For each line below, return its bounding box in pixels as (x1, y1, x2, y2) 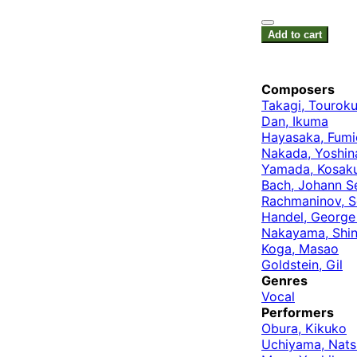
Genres (261, 273, 308, 289)
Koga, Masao (261, 241, 339, 257)
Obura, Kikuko (261, 320, 347, 337)
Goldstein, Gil (261, 257, 343, 273)
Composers (261, 81, 335, 98)
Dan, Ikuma (261, 113, 328, 130)
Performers (261, 304, 334, 321)
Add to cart (268, 29, 322, 41)
